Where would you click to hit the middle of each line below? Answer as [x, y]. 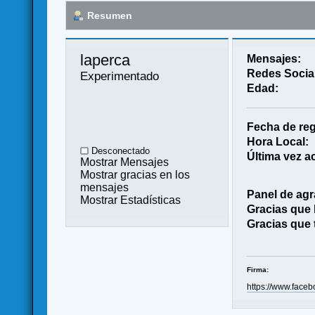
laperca [108, 60]
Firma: [257, 269]
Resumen [110, 15]
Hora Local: [277, 141]
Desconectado [120, 150]
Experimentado [120, 76]
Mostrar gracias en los [135, 174]
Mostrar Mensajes [125, 162]
